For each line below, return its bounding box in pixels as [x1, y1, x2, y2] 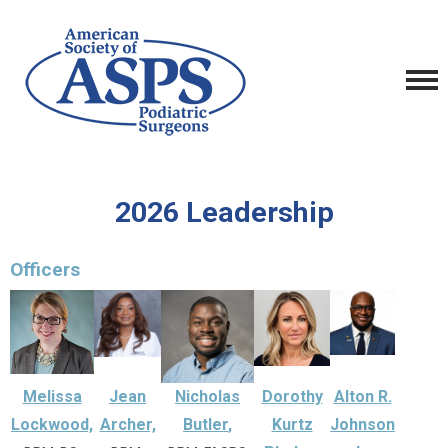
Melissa [22, 386, 82, 406]
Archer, [99, 414, 156, 434]
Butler [183, 414, 228, 434]
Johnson [330, 414, 395, 434]
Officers [10, 258, 80, 281]
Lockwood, [11, 414, 93, 434]
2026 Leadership [114, 196, 334, 229]
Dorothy [261, 386, 323, 406]
